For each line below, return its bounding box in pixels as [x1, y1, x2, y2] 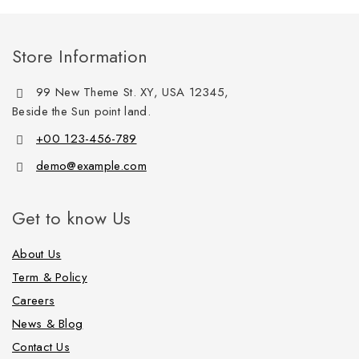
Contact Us [12, 338, 70, 357]
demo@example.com [36, 157, 147, 175]
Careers [12, 292, 55, 310]
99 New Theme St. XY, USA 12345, [36, 83, 229, 102]
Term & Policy [12, 268, 87, 287]
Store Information [12, 43, 147, 70]
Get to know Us [12, 205, 131, 232]
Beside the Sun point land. [12, 103, 151, 121]
